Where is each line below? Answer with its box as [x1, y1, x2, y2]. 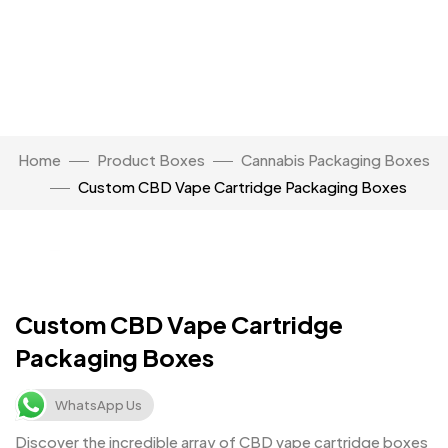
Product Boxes [97, 150, 205, 169]
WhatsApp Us [55, 397, 142, 413]
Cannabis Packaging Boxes [241, 150, 430, 169]
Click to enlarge [75, 218, 177, 235]
